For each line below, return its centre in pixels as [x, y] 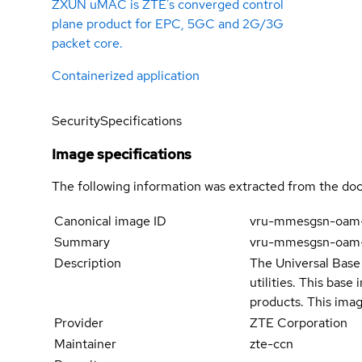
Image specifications [122, 154]
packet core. [87, 44]
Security [76, 121]
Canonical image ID [110, 221]
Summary [82, 242]
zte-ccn [272, 344]
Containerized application [126, 76]
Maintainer [85, 344]
